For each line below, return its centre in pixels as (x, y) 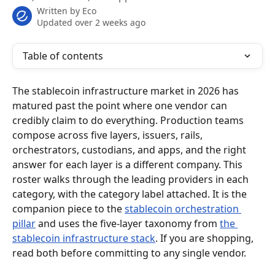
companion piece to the (68, 209)
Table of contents (63, 56)
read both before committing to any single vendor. (129, 253)
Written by (60, 11)
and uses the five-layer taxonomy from (128, 223)
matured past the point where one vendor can (121, 106)
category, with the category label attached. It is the (131, 194)
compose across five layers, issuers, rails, (109, 135)
